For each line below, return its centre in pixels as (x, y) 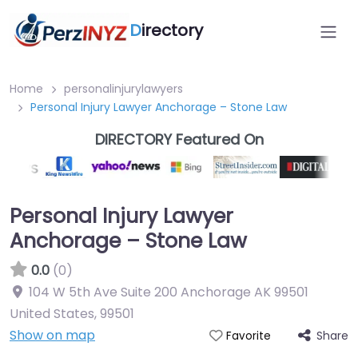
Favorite (248, 336)
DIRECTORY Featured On (179, 139)
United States (52, 314)
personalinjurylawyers (123, 89)
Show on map (52, 335)
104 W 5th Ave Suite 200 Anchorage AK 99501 (169, 292)
